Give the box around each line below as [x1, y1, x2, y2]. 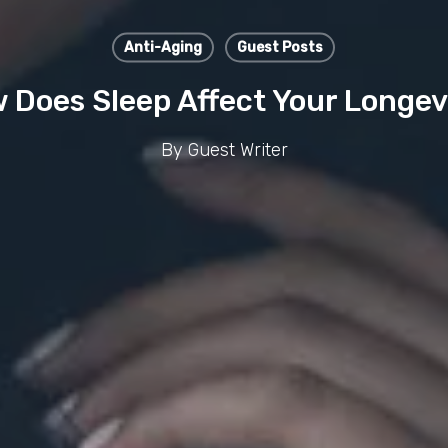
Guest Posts [237, 38, 323, 56]
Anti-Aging [124, 38, 202, 56]
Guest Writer [187, 138, 288, 161]
